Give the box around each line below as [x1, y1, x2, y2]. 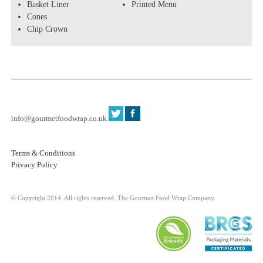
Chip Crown [26, 23, 68, 33]
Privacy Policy [11, 160, 58, 169]
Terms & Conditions [11, 149, 76, 157]
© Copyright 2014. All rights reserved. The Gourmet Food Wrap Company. [11, 194, 216, 202]
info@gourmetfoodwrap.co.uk [11, 114, 107, 123]
